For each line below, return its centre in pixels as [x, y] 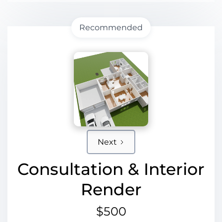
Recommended [111, 27]
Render [111, 190]
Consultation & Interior [111, 169]
